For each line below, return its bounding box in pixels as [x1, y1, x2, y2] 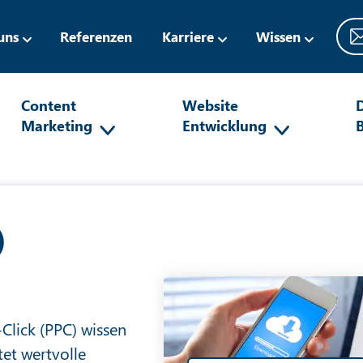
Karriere [162, 27, 215, 45]
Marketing [21, 115, 92, 135]
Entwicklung [181, 115, 267, 135]
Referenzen [60, 27, 133, 45]
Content [21, 95, 76, 115]
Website [181, 95, 238, 115]
